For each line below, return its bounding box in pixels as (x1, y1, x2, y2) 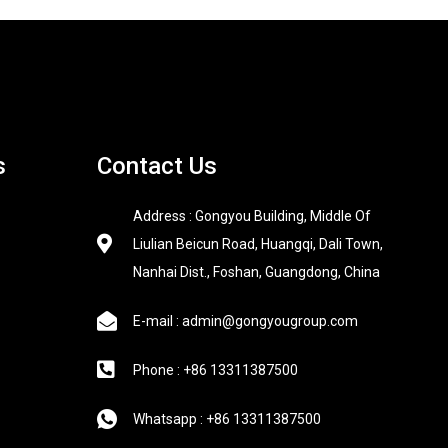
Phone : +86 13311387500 (133, 361, 299, 378)
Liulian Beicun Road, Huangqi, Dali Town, (133, 235, 384, 252)
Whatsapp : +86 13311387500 (133, 410, 322, 427)
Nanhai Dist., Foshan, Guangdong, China (133, 263, 381, 280)
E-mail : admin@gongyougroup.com (133, 312, 359, 329)
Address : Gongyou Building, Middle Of (133, 207, 372, 224)
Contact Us (97, 151, 218, 180)
